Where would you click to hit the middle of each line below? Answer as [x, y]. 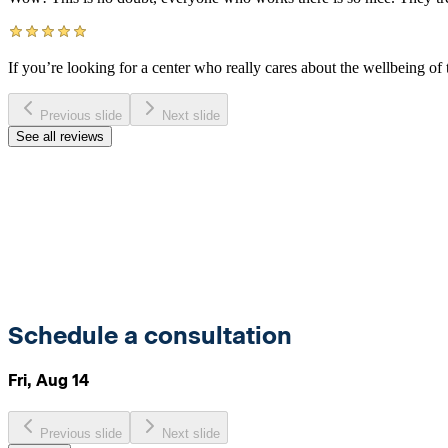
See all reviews [60, 136]
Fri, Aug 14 [48, 380]
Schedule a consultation [150, 335]
